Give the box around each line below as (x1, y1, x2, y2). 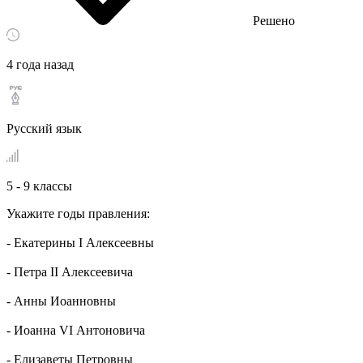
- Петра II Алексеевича (6, 265, 133, 279)
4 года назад (6, 58, 74, 71)
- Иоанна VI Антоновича (6, 323, 145, 337)
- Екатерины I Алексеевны (6, 236, 154, 250)
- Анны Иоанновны (6, 294, 116, 308)
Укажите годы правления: (6, 207, 150, 220)
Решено (253, 14, 295, 28)
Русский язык (6, 122, 82, 135)
